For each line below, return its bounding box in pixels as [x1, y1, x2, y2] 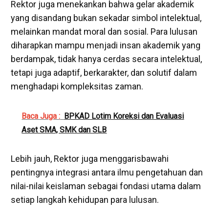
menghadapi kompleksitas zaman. [11, 81, 144, 91]
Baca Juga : [22, 111, 61, 121]
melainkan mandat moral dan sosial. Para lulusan [11, 26, 198, 37]
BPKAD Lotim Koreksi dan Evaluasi [64, 111, 184, 121]
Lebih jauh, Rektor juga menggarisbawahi [11, 153, 169, 164]
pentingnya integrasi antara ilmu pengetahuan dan [11, 167, 203, 177]
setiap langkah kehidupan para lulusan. [11, 194, 159, 205]
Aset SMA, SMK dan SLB [22, 125, 107, 134]
